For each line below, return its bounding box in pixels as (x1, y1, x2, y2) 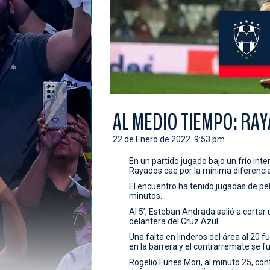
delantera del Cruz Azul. (128, 216, 220, 226)
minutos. (128, 190, 164, 201)
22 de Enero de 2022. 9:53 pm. (113, 134, 227, 144)
